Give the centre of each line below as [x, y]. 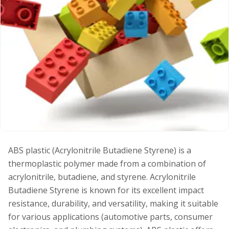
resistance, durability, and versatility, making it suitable [113, 203]
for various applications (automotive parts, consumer [110, 217]
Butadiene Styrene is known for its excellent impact [106, 190]
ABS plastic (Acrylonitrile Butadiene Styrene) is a [100, 150]
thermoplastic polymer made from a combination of [107, 164]
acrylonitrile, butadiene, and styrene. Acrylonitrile [102, 177]
